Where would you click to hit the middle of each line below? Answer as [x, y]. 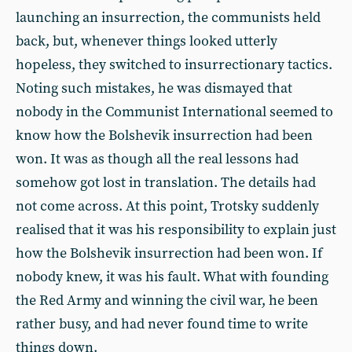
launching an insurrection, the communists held [168, 18]
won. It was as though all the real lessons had [157, 159]
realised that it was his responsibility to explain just [176, 230]
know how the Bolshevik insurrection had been [164, 136]
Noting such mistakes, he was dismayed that [154, 88]
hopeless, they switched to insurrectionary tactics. [174, 65]
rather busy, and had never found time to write [162, 324]
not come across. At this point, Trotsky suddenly [167, 206]
